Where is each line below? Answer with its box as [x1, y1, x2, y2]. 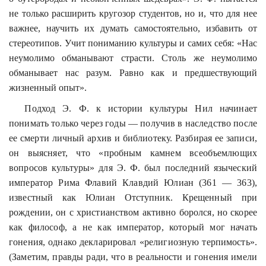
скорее [230, 207, 257, 217]
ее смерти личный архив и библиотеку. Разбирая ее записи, [9, 132, 257, 143]
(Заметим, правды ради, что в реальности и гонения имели [9, 251, 257, 262]
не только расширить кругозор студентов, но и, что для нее [9, 8, 257, 18]
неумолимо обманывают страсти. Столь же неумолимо [9, 52, 257, 63]
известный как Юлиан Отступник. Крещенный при [9, 192, 257, 202]
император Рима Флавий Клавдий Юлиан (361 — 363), [9, 177, 257, 188]
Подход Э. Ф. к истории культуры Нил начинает [24, 103, 257, 113]
